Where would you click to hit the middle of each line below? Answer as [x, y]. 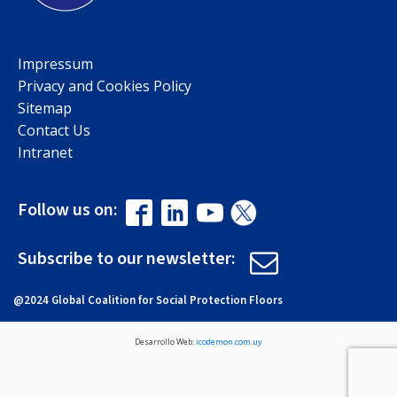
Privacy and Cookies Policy [105, 86]
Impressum [55, 64]
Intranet [45, 153]
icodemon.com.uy [229, 342]
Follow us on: [70, 210]
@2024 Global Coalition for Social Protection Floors [148, 301]
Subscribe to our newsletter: [128, 259]
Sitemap [45, 109]
